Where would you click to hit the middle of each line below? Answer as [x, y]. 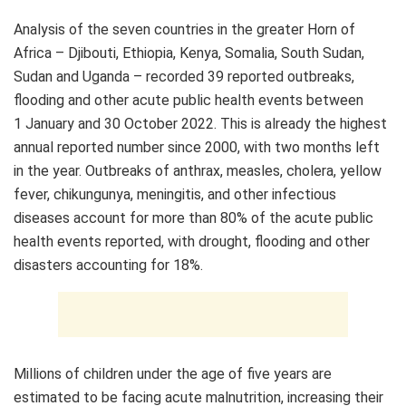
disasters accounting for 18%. [108, 265]
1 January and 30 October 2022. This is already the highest [200, 123]
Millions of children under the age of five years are [173, 373]
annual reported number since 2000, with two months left [197, 147]
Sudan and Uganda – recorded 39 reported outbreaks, [184, 76]
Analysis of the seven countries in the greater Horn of [184, 29]
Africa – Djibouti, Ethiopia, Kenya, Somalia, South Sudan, [189, 53]
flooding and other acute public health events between [188, 100]
